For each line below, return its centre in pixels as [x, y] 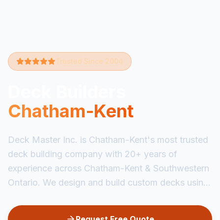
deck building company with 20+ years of [93, 154]
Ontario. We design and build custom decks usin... [109, 183]
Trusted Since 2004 [89, 61]
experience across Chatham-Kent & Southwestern [109, 168]
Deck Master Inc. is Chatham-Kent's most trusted [108, 140]
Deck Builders [67, 92]
